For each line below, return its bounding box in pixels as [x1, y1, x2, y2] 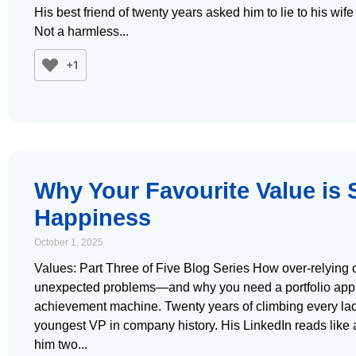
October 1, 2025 [34, 237, 103, 248]
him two [34, 338, 78, 351]
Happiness [34, 205, 151, 230]
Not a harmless [34, 25, 119, 38]
